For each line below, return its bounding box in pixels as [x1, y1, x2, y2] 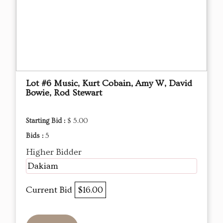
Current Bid [26, 185, 75, 196]
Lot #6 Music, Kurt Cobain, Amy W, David [26, 78, 192, 89]
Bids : [26, 132, 45, 140]
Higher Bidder [26, 147, 82, 158]
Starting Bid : [26, 117, 67, 125]
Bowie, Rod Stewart [26, 88, 102, 99]
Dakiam [27, 161, 58, 172]
